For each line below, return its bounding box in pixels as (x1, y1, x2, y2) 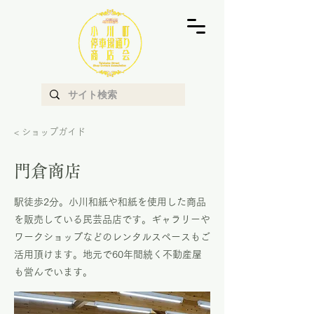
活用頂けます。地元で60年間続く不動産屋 (14, 250, 202, 259)
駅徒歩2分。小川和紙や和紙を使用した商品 (14, 197, 206, 207)
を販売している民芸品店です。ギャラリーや (14, 214, 210, 224)
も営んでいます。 (14, 267, 93, 277)
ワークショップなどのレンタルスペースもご (14, 232, 210, 242)
